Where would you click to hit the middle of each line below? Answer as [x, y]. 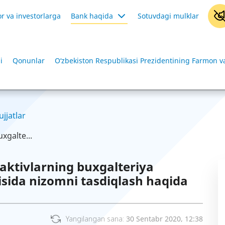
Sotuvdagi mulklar [168, 16]
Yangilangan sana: [96, 219]
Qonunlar [29, 61]
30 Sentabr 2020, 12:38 [164, 219]
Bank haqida [92, 16]
